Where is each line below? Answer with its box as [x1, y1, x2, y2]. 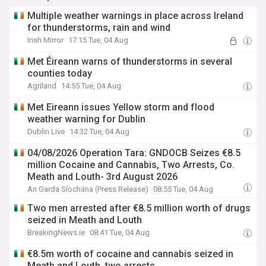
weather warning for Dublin [27, 113, 146, 125]
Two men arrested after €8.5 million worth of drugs [27, 202, 251, 214]
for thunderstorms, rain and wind [27, 22, 171, 33]
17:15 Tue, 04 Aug [68, 36, 129, 45]
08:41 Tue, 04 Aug [90, 228, 150, 237]
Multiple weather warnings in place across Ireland [27, 10, 244, 21]
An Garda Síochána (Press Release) [27, 185, 149, 194]
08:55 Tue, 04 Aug [153, 185, 214, 194]
